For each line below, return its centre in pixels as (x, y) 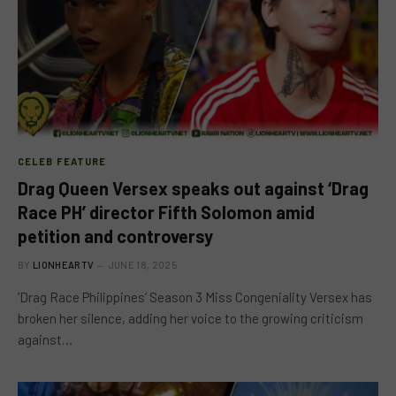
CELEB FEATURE (62, 161)
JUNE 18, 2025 (142, 265)
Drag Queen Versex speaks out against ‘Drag (193, 188)
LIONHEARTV (64, 265)
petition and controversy (115, 236)
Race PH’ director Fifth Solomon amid (166, 212)
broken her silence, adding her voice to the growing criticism (190, 318)
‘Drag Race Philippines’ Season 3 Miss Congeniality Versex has (195, 297)
